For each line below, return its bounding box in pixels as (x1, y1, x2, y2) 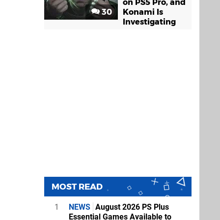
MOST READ (52, 182, 103, 192)
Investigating (123, 17, 176, 27)
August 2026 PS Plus (93, 202, 169, 212)
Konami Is (123, 7, 163, 17)
